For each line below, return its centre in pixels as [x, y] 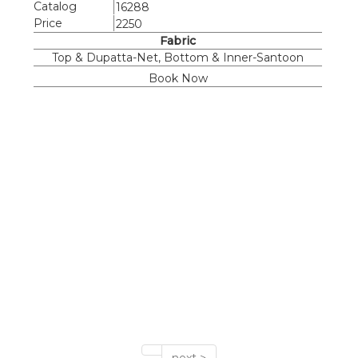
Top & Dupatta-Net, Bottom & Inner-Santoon [178, 58]
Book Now [178, 79]
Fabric [178, 41]
